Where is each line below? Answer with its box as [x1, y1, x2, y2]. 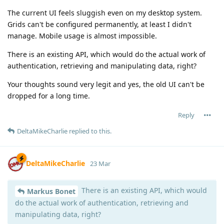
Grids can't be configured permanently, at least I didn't [7, 19, 191, 29]
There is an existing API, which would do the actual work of [7, 49, 205, 59]
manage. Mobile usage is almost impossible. [7, 31, 157, 41]
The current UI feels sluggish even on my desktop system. [7, 8, 202, 18]
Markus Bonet [27, 186, 75, 196]
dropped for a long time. [7, 91, 90, 101]
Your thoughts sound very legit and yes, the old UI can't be [7, 79, 204, 89]
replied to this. [67, 126, 111, 136]
